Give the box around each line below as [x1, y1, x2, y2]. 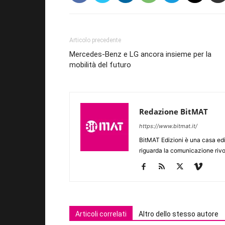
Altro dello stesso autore [139, 210, 218, 218]
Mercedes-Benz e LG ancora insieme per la [69, 50, 211, 59]
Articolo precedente [69, 37, 121, 44]
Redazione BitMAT [139, 106, 208, 117]
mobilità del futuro [69, 60, 131, 69]
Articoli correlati [75, 210, 127, 218]
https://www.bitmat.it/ [139, 123, 197, 130]
